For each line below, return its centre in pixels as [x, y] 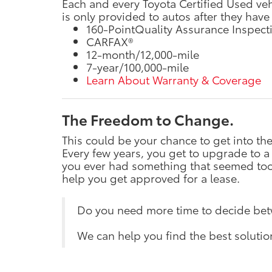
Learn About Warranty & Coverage [174, 79]
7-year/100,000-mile [138, 66]
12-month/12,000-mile [143, 54]
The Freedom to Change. [148, 119]
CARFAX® [110, 41]
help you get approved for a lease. [151, 178]
